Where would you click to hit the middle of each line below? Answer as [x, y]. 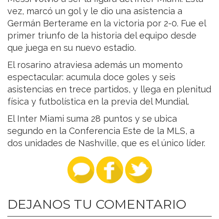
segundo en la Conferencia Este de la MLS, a [101, 131]
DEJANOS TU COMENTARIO [97, 204]
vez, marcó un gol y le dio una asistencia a [95, 11]
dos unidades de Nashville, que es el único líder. [106, 143]
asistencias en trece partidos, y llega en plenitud [109, 89]
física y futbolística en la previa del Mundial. [98, 101]
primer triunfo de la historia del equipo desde [102, 35]
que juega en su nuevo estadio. [72, 47]
